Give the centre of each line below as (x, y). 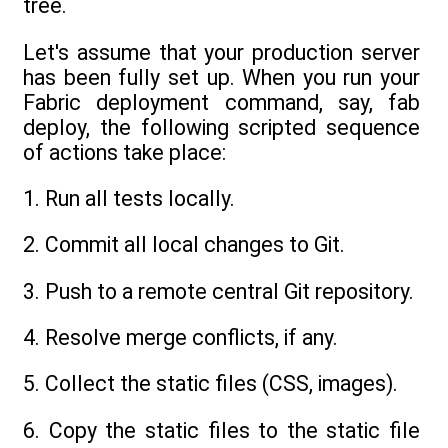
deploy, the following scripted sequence (221, 127)
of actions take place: (124, 152)
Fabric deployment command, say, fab (221, 102)
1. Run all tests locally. (129, 199)
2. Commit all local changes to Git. (184, 245)
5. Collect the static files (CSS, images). (210, 384)
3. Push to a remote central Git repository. (218, 291)
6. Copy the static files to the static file (221, 430)
